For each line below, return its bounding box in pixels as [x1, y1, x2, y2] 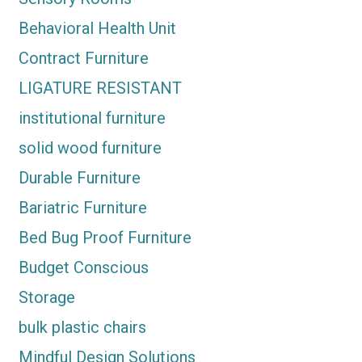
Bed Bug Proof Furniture [18, 228, 192, 248]
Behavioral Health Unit [18, 19, 176, 39]
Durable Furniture [18, 168, 141, 188]
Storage [18, 288, 75, 308]
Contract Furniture [18, 48, 149, 69]
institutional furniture [18, 108, 166, 128]
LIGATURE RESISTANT [18, 78, 182, 99]
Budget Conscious [18, 258, 149, 278]
